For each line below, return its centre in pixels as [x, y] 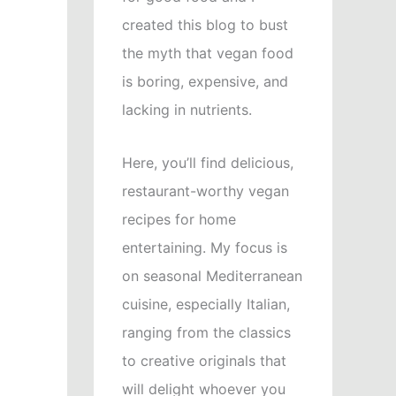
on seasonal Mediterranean [212, 276]
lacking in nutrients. [187, 110]
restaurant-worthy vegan [206, 191]
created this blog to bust [205, 25]
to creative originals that [204, 361]
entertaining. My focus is [205, 248]
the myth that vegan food [208, 53]
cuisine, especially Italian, [206, 305]
